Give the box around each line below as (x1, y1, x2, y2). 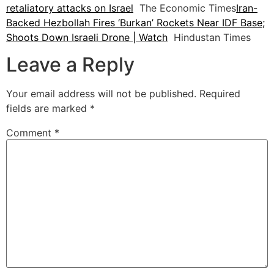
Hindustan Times (168, 31, 251, 43)
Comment (6, 127, 54, 139)
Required (199, 87, 240, 100)
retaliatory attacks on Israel (6, 1, 133, 14)
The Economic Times (133, 1, 236, 14)
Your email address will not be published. (6, 87, 196, 100)
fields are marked (6, 102, 90, 115)
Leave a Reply (6, 53, 135, 77)
